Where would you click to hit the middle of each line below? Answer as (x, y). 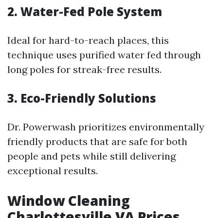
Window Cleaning (69, 200)
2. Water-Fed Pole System (85, 11)
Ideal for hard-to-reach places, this (88, 40)
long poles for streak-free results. (84, 69)
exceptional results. (53, 171)
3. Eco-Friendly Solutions (82, 98)
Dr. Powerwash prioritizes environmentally (106, 127)
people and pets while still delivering (91, 156)
